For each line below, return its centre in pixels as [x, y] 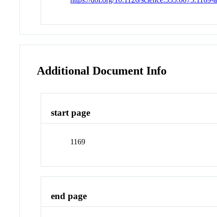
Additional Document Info [102, 70]
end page [69, 196]
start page [71, 112]
